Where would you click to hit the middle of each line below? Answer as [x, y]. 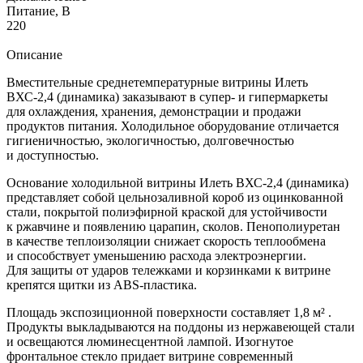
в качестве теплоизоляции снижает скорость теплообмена [166, 241]
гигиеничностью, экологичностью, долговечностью [150, 140]
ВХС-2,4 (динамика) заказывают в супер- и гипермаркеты [167, 96]
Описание [34, 54]
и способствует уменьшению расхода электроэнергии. [156, 255]
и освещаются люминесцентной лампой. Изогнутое [150, 341]
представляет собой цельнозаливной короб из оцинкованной [175, 197]
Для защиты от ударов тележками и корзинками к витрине [169, 270]
